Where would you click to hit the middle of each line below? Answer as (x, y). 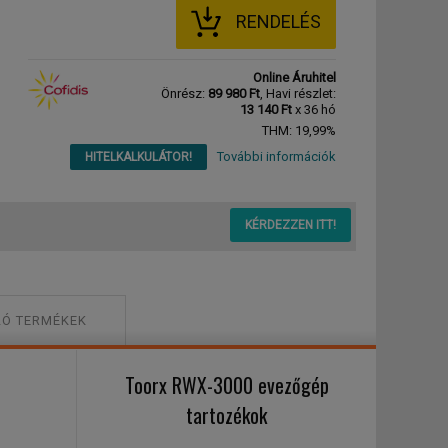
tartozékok (226, 415)
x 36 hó (314, 109)
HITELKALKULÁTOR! (138, 157)
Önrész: (184, 93)
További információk (276, 156)
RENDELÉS (278, 21)
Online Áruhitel (294, 77)
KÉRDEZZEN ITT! (290, 225)
